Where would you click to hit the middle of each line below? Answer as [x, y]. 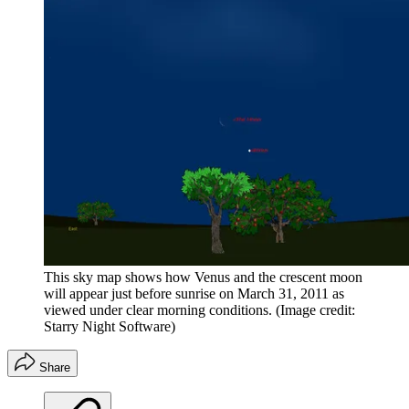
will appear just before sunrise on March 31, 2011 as [194, 294]
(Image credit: [315, 310]
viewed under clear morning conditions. [158, 310]
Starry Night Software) [110, 327]
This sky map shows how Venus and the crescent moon [203, 278]
